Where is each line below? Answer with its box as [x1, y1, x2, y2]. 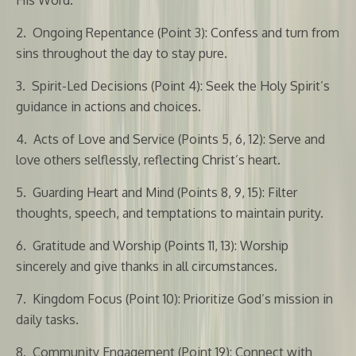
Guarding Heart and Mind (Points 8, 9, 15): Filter [33, 184, 297, 200]
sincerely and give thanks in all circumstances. [16, 257, 277, 274]
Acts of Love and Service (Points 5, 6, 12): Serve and [33, 130, 325, 147]
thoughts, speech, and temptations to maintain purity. [16, 204, 323, 221]
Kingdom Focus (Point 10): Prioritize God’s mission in [33, 290, 333, 307]
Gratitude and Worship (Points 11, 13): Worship [33, 237, 288, 253]
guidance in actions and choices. [16, 98, 201, 114]
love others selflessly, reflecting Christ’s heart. [16, 151, 281, 168]
